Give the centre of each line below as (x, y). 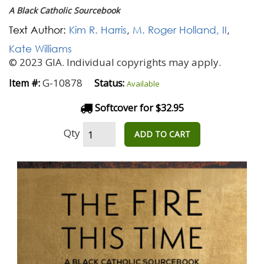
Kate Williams (40, 49)
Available (143, 84)
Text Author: (37, 30)
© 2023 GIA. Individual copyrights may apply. (115, 62)
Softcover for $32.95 (138, 108)
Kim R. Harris (98, 30)
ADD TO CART (162, 134)
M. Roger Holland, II (180, 30)
